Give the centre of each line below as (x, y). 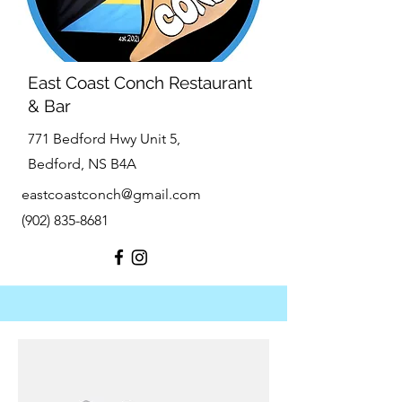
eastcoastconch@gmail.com (111, 194)
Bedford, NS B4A (82, 164)
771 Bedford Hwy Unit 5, (104, 139)
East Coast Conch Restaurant (140, 83)
